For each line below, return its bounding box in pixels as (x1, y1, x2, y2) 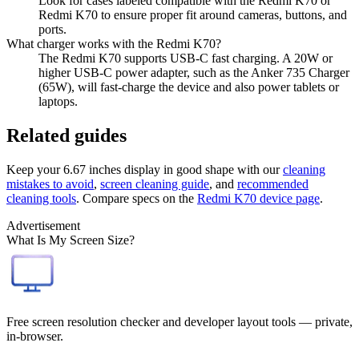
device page (256, 191, 320, 205)
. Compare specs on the (76, 191, 194, 205)
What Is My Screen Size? (6, 232, 135, 247)
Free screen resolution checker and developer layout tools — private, (6, 314, 353, 329)
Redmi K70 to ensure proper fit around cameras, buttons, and (38, 7, 347, 22)
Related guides (6, 124, 127, 146)
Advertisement (6, 218, 80, 232)
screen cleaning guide (100, 176, 209, 191)
